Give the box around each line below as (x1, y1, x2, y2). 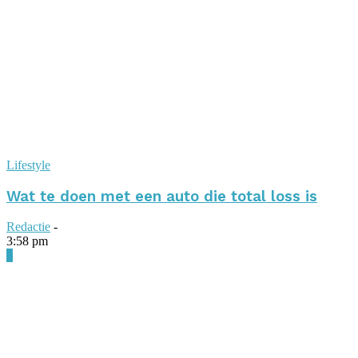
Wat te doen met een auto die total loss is (6, 187, 317, 205)
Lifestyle (6, 157, 50, 172)
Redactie (6, 220, 50, 234)
